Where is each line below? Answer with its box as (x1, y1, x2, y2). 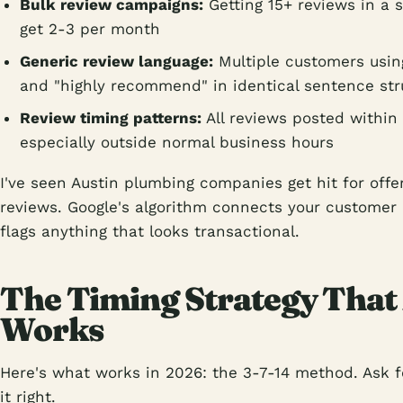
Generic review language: (20, 52, 213, 70)
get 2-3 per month (20, 20, 160, 38)
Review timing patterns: (20, 109, 201, 127)
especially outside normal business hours (20, 133, 334, 151)
